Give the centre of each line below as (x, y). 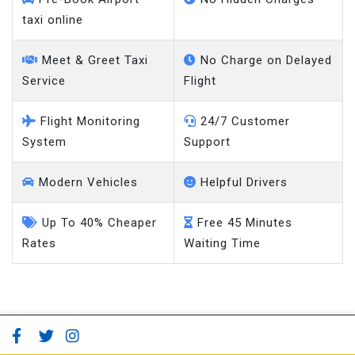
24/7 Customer (243, 122)
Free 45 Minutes (243, 223)
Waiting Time (222, 244)
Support (207, 142)
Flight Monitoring (88, 122)
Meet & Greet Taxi (93, 61)
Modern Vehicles (86, 183)
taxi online (53, 20)
